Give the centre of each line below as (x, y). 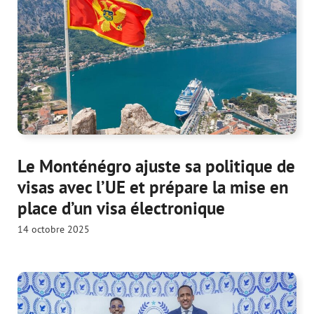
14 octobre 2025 (54, 230)
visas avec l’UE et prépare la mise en (153, 187)
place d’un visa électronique (121, 209)
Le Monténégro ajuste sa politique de (156, 166)
